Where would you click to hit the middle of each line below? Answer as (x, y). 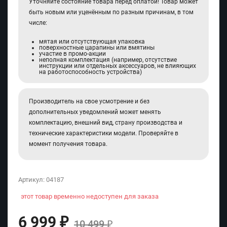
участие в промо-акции (72, 54)
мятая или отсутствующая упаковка (92, 42)
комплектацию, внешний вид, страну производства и (106, 123)
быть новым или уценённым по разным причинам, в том (111, 12)
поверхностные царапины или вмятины (97, 48)
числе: (38, 23)
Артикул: (32, 180)
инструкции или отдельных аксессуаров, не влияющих (118, 66)
